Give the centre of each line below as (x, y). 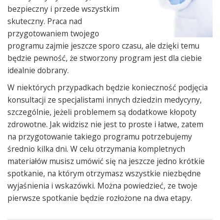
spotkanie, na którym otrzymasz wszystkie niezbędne (104, 173)
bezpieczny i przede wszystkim (63, 9)
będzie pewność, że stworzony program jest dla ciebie (105, 58)
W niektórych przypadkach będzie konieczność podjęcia (108, 87)
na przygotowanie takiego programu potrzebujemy (100, 137)
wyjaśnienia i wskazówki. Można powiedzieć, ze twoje (102, 186)
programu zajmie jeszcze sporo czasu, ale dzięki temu (103, 46)
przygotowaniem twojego (53, 33)
